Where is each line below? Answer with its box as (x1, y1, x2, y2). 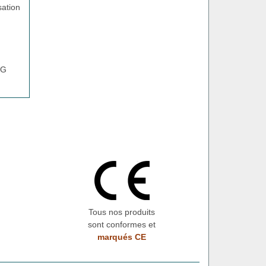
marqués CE (97, 232, 146, 242)
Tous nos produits (88, 207, 155, 217)
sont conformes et (88, 219, 156, 229)
